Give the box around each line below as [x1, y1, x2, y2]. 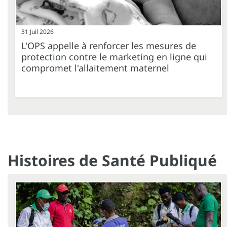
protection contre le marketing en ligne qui [21, 51, 207, 63]
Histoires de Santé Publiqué [8, 150, 217, 171]
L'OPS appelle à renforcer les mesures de [21, 40, 196, 52]
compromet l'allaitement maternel [21, 62, 169, 74]
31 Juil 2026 [21, 27, 54, 36]
